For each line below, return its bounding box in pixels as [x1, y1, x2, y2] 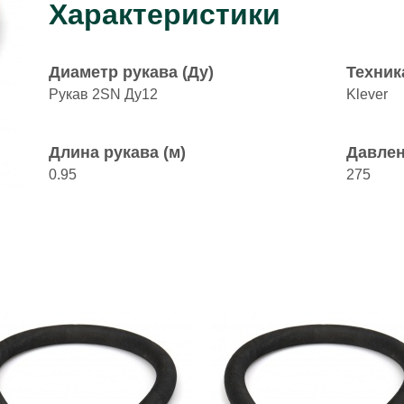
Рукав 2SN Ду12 [49, 87, 158, 102]
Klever [346, 87, 388, 102]
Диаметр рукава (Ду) [49, 63, 214, 81]
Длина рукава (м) [49, 143, 186, 161]
